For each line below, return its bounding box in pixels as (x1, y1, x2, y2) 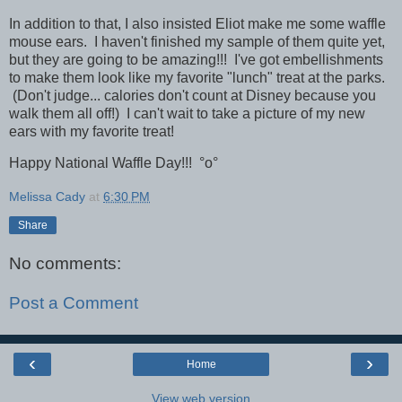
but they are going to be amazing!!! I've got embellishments (9, 51, 383, 67)
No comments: (9, 253, 121, 273)
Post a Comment (9, 293, 138, 312)
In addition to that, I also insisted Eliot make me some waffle (9, 15, 386, 31)
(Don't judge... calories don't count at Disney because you (9, 87, 376, 103)
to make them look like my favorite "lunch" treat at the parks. (9, 69, 385, 85)
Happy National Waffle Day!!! (9, 155, 199, 171)
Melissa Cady (9, 189, 85, 205)
